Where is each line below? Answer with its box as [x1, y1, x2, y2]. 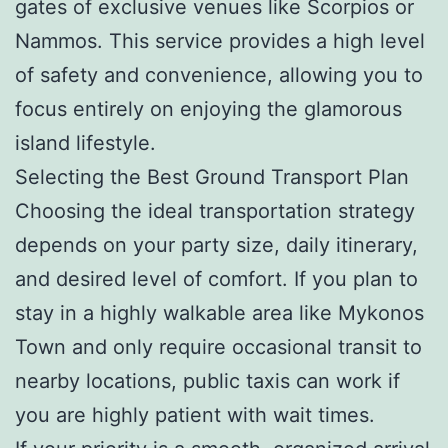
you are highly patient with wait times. [15, 402, 375, 427]
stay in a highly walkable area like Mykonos [15, 300, 424, 325]
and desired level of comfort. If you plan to [15, 266, 418, 291]
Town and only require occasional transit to [15, 334, 422, 359]
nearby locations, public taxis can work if [15, 368, 400, 393]
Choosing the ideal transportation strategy [15, 198, 415, 223]
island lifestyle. [15, 130, 156, 155]
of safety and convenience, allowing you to [15, 62, 423, 87]
